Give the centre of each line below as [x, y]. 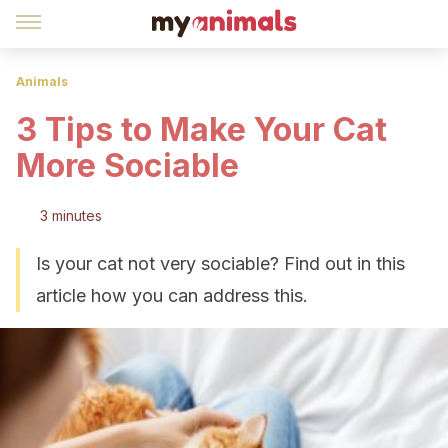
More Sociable [127, 165]
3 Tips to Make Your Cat [201, 129]
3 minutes [71, 215]
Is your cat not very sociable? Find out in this [220, 263]
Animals [42, 81]
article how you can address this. [172, 295]
